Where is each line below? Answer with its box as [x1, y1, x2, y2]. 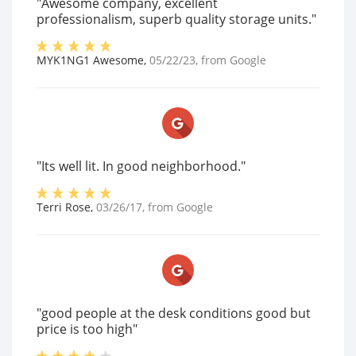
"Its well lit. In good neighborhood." [37, 157, 246, 175]
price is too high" [37, 320, 137, 338]
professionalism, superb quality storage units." [37, 10, 316, 28]
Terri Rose [37, 199, 91, 215]
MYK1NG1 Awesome [37, 52, 144, 68]
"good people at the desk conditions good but [37, 304, 311, 322]
